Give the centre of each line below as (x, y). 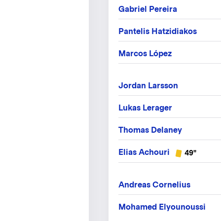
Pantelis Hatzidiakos (158, 32)
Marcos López (145, 54)
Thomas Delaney (150, 130)
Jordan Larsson (148, 86)
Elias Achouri (144, 152)
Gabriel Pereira (148, 9)
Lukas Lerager (145, 108)
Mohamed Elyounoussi (162, 207)
